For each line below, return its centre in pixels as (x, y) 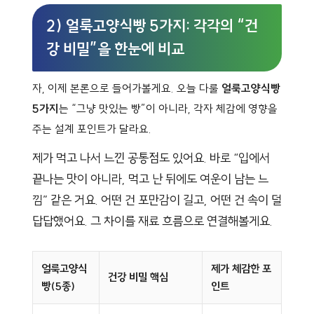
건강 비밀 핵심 (138, 278)
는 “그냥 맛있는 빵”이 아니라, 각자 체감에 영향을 (168, 109)
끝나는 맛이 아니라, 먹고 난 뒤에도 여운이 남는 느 (150, 179)
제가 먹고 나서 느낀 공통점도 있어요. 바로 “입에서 (151, 158)
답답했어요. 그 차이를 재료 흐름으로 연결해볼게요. (152, 221)
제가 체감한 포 (241, 269)
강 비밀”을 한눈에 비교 (115, 49)
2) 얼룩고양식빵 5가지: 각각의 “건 (152, 26)
